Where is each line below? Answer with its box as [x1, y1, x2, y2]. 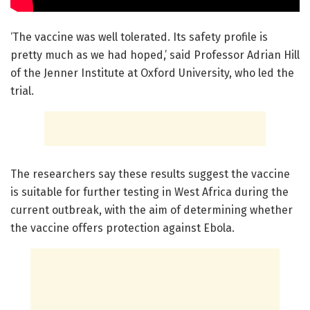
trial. [10, 84, 34, 98]
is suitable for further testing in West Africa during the [10, 185, 289, 199]
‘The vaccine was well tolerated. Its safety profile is [10, 30, 268, 44]
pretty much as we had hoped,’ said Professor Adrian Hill [10, 48, 300, 62]
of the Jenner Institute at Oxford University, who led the [10, 66, 294, 80]
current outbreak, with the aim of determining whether [10, 203, 293, 217]
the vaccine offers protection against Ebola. [10, 221, 235, 235]
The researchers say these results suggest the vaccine [10, 167, 290, 181]
